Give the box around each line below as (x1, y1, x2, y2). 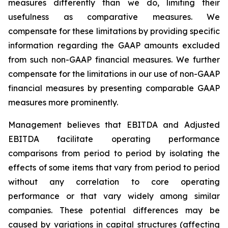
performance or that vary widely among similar (8, 191, 220, 201)
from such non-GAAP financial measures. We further (8, 54, 220, 65)
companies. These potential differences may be (8, 205, 220, 215)
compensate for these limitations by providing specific (8, 26, 220, 36)
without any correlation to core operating (8, 177, 220, 187)
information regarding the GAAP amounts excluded (8, 40, 220, 50)
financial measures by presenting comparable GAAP (8, 83, 220, 93)
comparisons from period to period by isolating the (8, 148, 220, 158)
